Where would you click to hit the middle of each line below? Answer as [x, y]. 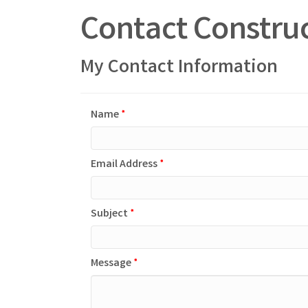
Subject [109, 214]
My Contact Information [179, 68]
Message [111, 263]
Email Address [124, 164]
